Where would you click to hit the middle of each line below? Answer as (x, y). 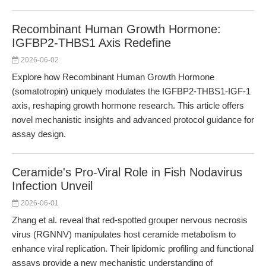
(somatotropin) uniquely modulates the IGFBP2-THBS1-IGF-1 (131, 91)
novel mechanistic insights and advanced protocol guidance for (133, 120)
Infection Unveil (52, 186)
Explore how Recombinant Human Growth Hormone (113, 77)
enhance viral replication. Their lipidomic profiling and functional (133, 248)
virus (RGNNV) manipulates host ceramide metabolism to (124, 234)
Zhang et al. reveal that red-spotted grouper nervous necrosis (130, 220)
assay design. (39, 134)
